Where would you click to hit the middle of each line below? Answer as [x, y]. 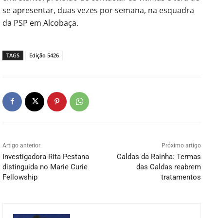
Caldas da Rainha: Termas [159, 156]
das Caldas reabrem [168, 167]
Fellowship [20, 177]
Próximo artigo [181, 145]
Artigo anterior [21, 145]
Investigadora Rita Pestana [46, 156]
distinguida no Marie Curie [45, 167]
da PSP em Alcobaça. [40, 23]
